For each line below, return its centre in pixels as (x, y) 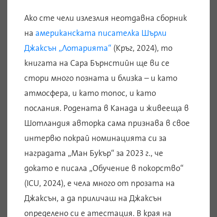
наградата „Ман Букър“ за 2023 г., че (94, 153)
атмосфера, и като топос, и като (90, 93)
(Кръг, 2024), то (142, 48)
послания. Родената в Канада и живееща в (107, 108)
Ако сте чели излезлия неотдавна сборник (106, 18)
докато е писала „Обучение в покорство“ (104, 168)
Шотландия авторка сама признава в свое (107, 123)
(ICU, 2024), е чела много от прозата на (100, 183)
